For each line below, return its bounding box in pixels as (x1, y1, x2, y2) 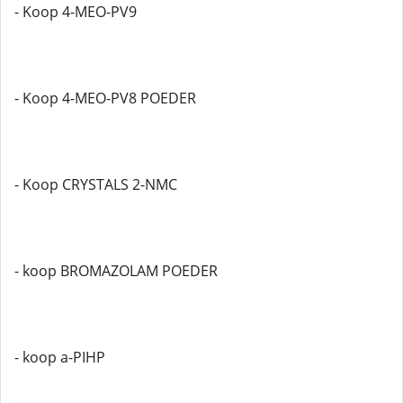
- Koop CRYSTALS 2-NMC (14, 175, 177, 194)
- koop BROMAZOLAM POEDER (14, 261, 218, 281)
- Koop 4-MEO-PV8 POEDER (14, 88, 196, 108)
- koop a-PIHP (14, 347, 105, 367)
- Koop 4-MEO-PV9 (14, 2, 137, 22)
